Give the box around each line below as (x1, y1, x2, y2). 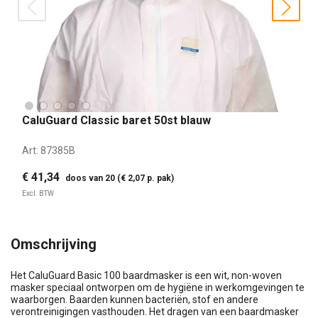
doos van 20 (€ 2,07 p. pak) (65, 172, 174, 183)
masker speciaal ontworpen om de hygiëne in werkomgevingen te (11, 281, 305, 293)
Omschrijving (11, 235, 97, 253)
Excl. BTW (22, 189, 54, 197)
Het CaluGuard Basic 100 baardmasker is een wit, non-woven (11, 269, 282, 281)
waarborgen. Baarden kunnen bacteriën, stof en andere (11, 293, 258, 305)
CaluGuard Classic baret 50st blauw (22, 114, 211, 127)
